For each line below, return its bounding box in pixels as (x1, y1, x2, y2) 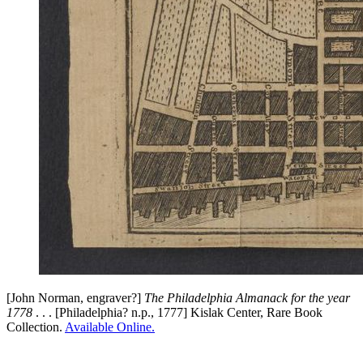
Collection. (6, 320, 65, 335)
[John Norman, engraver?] (6, 291, 144, 305)
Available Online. (65, 320, 155, 335)
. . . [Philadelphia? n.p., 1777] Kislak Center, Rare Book (32, 305, 322, 320)
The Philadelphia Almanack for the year (144, 291, 350, 305)
